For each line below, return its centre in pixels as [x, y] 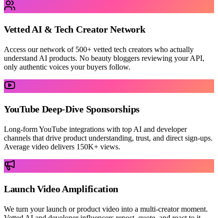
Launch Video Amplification [61, 189]
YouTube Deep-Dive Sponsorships [72, 109]
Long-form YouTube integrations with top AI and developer [95, 129]
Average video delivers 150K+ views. [62, 147]
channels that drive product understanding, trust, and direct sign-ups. [108, 138]
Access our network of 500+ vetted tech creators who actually [99, 50]
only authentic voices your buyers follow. [67, 67]
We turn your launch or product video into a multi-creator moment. [106, 209]
